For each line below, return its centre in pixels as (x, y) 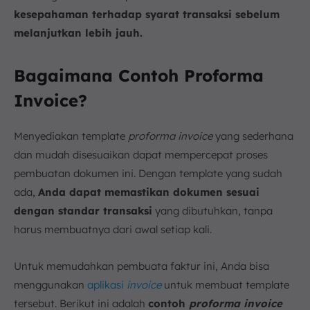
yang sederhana (253, 136)
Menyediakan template (71, 136)
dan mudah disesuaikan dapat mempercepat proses (141, 155)
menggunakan (51, 285)
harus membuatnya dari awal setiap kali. (113, 230)
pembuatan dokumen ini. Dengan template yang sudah (148, 174)
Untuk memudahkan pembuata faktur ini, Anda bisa (142, 266)
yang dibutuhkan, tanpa (212, 211)
